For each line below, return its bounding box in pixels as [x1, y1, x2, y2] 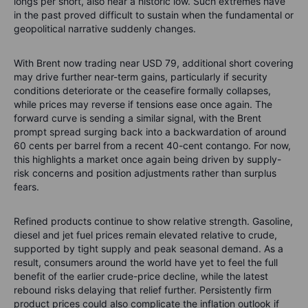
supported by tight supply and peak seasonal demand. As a [14, 243, 283, 255]
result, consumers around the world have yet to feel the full [14, 256, 278, 269]
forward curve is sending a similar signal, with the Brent [14, 112, 261, 124]
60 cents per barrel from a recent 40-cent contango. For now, [14, 140, 291, 152]
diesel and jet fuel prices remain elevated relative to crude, [14, 229, 277, 241]
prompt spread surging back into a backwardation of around [14, 126, 287, 138]
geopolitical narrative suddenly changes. [14, 23, 196, 35]
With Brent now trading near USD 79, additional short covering [14, 57, 294, 69]
